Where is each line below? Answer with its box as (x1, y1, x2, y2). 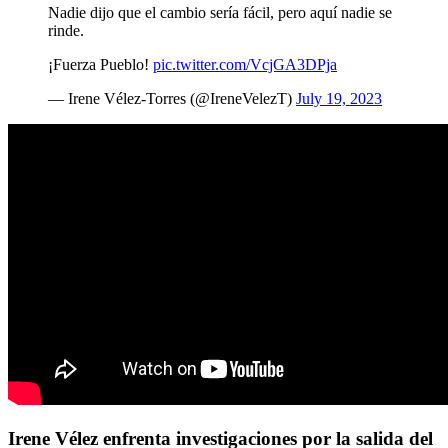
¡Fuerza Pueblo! (48, 56, 153, 74)
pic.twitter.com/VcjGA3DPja (153, 56, 337, 74)
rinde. (48, 22, 84, 40)
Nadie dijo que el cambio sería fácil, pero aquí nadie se (48, 4, 392, 22)
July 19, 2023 (296, 90, 382, 108)
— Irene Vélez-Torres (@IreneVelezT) (48, 90, 296, 108)
